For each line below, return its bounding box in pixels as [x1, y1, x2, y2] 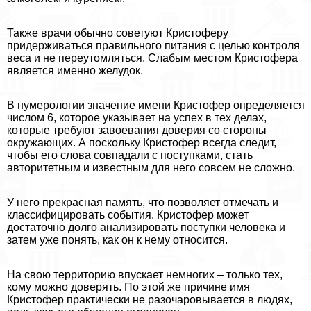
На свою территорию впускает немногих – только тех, [7, 269, 283, 281]
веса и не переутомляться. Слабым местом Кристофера [7, 52, 298, 65]
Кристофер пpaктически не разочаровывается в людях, [7, 294, 292, 306]
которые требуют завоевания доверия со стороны [7, 124, 267, 137]
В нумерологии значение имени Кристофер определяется [7, 99, 305, 112]
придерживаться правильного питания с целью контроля [7, 40, 300, 52]
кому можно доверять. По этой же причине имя [7, 281, 250, 294]
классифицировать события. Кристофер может [7, 209, 249, 221]
